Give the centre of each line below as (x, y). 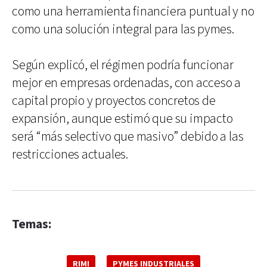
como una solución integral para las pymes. (123, 29)
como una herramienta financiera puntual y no (133, 11)
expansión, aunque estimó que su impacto (122, 119)
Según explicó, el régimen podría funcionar (123, 65)
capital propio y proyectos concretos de (114, 101)
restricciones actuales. (70, 154)
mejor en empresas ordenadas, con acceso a (126, 83)
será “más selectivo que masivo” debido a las (128, 136)
